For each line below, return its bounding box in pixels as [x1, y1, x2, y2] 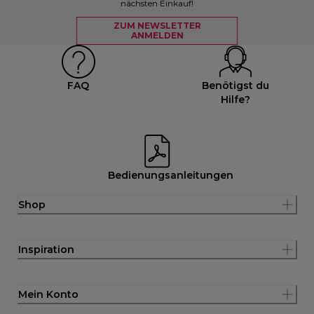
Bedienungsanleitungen [108, 168, 233, 182]
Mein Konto [18, 287, 78, 301]
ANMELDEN [130, 29, 184, 41]
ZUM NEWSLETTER [113, 20, 201, 31]
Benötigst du [202, 78, 270, 92]
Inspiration [18, 243, 74, 256]
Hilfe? [221, 93, 251, 106]
